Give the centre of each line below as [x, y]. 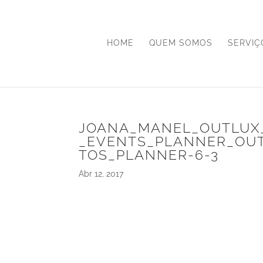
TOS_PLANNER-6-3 [149, 155]
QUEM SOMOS [181, 43]
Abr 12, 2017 [101, 174]
